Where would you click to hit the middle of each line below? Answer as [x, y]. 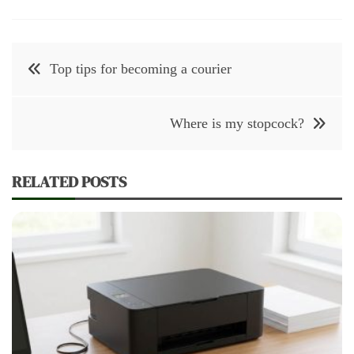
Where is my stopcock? [237, 123]
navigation [58, 87]
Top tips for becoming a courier [141, 68]
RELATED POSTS [69, 181]
